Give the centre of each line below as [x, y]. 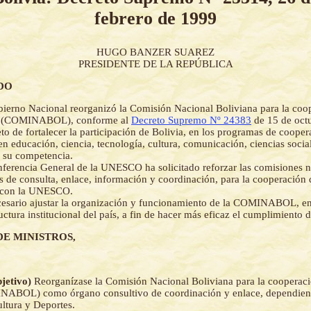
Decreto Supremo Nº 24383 [191, 120]
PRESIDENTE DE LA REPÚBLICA [155, 64]
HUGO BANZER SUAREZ [155, 52]
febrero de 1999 [155, 18]
